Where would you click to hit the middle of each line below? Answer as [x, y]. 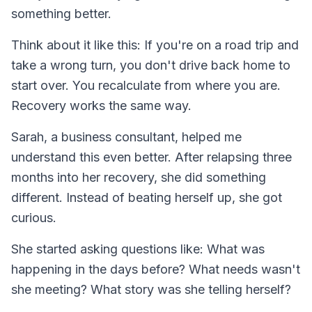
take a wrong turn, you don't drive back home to [151, 65]
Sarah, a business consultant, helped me [126, 136]
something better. [61, 13]
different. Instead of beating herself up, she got [147, 197]
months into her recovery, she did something [139, 177]
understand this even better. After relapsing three [151, 157]
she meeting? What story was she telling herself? [151, 289]
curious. [34, 217]
